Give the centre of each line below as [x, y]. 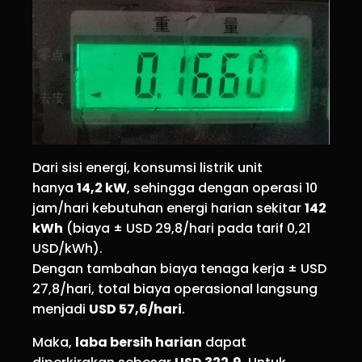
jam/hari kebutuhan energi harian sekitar [168, 208]
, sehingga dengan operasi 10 [222, 188]
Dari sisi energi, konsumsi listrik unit [147, 168]
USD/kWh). [67, 249]
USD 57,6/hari [135, 309]
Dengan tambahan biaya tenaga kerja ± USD [179, 269]
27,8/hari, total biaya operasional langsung [175, 289]
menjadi [61, 309]
